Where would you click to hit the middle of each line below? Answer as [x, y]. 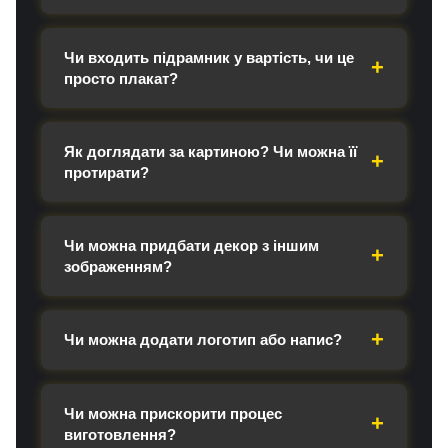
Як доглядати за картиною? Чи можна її [210, 151]
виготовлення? [120, 434]
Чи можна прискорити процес [173, 413]
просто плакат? [121, 78]
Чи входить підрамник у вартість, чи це [209, 57]
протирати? [106, 172]
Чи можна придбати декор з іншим [191, 245]
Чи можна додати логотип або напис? [203, 340]
